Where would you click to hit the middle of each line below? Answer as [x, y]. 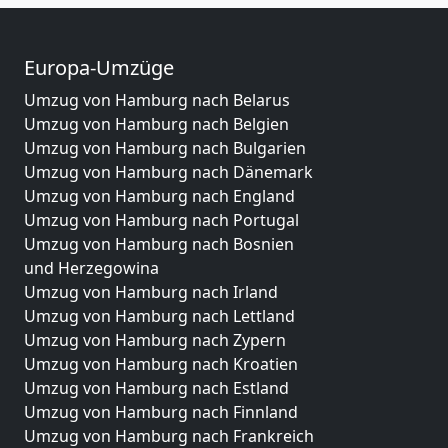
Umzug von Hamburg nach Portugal [161, 219]
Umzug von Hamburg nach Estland [156, 387]
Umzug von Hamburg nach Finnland [161, 411]
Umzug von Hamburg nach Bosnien [159, 243]
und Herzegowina [91, 267]
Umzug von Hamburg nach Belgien [156, 123]
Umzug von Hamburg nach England [159, 195]
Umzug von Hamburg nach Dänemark [168, 171]
